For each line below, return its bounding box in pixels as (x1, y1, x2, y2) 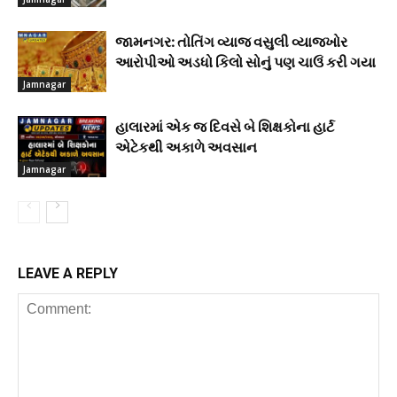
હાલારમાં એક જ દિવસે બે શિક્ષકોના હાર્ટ (115, 118, 334, 135)
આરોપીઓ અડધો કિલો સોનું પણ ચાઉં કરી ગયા (115, 53, 376, 70)
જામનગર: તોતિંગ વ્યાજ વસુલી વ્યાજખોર (115, 33, 347, 50)
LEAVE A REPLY (18, 265, 118, 282)
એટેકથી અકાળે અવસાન (115, 138, 257, 155)
